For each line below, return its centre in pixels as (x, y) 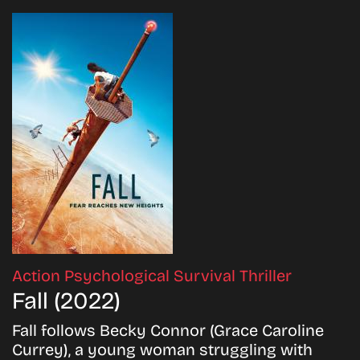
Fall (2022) (66, 301)
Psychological (119, 275)
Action (38, 275)
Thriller (266, 275)
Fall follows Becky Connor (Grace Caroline (168, 330)
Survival (207, 275)
